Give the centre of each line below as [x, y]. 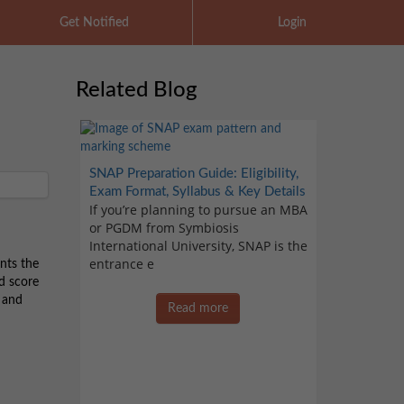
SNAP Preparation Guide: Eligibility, [193, 174]
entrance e [121, 264]
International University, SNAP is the [198, 246]
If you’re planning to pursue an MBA [198, 210]
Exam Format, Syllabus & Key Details [197, 192]
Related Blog [136, 91]
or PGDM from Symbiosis [164, 228]
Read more [198, 309]
